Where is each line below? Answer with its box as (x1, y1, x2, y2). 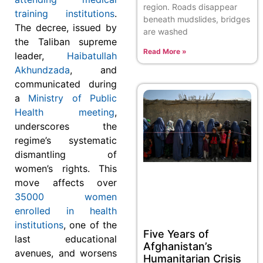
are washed (143, 26, 188, 37)
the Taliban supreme (15, 35, 117, 48)
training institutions (15, 7, 114, 19)
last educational (15, 232, 117, 245)
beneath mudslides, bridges (143, 14, 250, 25)
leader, (15, 49, 67, 62)
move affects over (15, 176, 117, 188)
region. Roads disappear (143, 2, 237, 12)
